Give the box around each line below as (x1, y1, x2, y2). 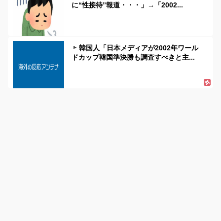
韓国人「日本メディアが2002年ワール (79, 44, 199, 52)
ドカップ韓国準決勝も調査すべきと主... (72, 53, 195, 62)
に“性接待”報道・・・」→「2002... (72, 1, 183, 9)
